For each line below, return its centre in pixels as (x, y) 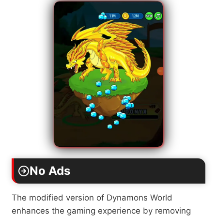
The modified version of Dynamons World (92, 197)
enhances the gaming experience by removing (101, 210)
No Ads (50, 170)
